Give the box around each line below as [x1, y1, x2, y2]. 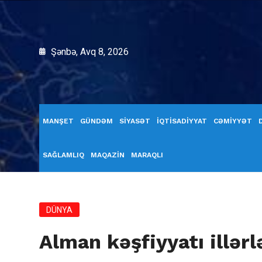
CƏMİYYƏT [213, 117, 252, 125]
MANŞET [43, 117, 74, 125]
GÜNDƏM [80, 117, 113, 125]
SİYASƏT [119, 117, 150, 125]
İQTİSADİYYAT [157, 117, 207, 125]
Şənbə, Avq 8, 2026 [49, 46, 129, 57]
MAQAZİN [91, 151, 125, 159]
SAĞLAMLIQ [43, 151, 84, 159]
